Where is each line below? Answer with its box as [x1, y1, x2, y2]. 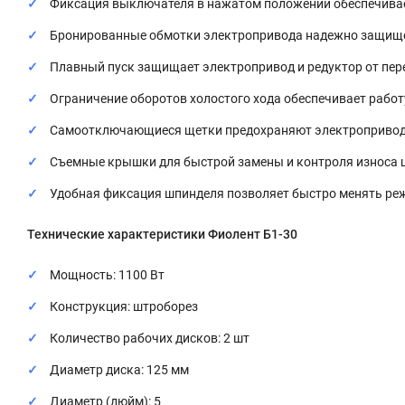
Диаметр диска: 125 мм [50, 363, 189, 377]
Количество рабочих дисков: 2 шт [50, 331, 250, 345]
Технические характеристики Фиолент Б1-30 [27, 227, 297, 241]
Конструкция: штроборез [50, 299, 198, 314]
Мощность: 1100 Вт [50, 268, 165, 282]
